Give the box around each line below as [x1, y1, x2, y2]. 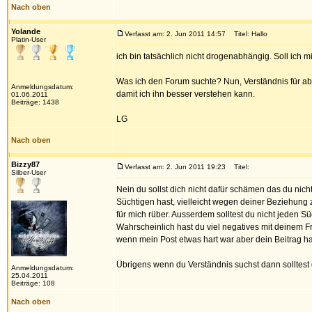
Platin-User [11, 36, 46, 43]
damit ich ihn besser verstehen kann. [116, 89, 255, 99]
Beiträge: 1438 [11, 98, 59, 106]
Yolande [11, 27, 40, 36]
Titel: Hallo [228, 30, 267, 38]
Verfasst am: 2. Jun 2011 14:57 [125, 30, 226, 38]
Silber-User [11, 169, 46, 176]
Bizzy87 [11, 160, 40, 169]
